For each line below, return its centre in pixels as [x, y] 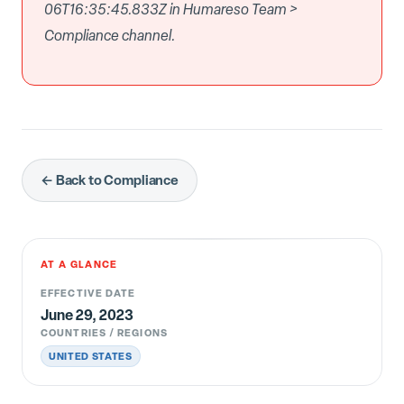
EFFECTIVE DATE [88, 292]
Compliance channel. [110, 35]
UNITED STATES [91, 355]
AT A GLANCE [79, 263]
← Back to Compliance [110, 179]
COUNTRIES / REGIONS [104, 332]
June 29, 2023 [87, 314]
